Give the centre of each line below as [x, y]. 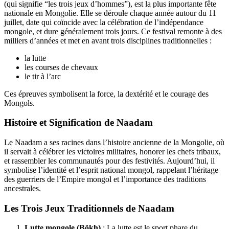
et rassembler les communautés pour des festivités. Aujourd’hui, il [109, 161]
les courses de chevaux [61, 67]
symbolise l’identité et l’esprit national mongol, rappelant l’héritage [111, 170]
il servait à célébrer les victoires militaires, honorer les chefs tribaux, [112, 151]
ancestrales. [22, 188]
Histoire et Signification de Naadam [78, 123]
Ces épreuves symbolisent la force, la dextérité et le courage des [106, 94]
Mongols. [19, 103]
